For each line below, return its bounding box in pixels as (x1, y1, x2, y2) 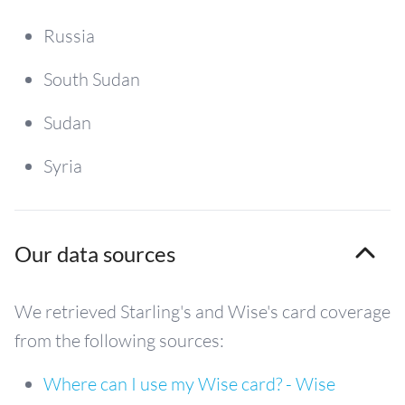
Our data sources (14, 240, 175, 267)
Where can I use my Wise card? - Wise (43, 372, 335, 395)
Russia (43, 24, 95, 47)
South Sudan (43, 67, 140, 90)
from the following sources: (14, 328, 224, 352)
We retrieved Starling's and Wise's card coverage (14, 299, 391, 323)
